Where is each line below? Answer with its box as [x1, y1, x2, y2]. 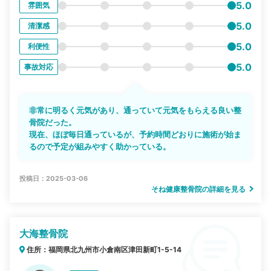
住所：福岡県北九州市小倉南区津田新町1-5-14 [25, 245, 182, 255]
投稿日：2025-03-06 [19, 174, 88, 183]
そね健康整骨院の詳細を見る [151, 184, 247, 194]
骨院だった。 [29, 117, 77, 128]
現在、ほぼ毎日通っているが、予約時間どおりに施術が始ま [29, 129, 242, 140]
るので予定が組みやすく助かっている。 [29, 142, 171, 152]
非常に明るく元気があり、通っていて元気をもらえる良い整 [29, 105, 242, 116]
